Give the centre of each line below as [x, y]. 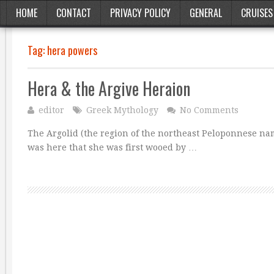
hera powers [72, 50]
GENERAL [206, 13]
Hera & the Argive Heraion [109, 88]
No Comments [209, 110]
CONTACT [74, 13]
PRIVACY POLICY [140, 13]
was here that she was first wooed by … [112, 147]
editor [51, 110]
